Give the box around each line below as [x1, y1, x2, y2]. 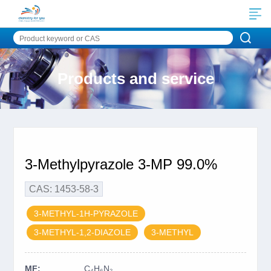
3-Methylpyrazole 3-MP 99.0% [24, 156, 217, 172]
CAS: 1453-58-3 [28, 184, 99, 194]
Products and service [57, 70, 214, 88]
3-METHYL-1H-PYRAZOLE [33, 209, 138, 218]
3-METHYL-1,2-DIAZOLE [33, 227, 131, 237]
